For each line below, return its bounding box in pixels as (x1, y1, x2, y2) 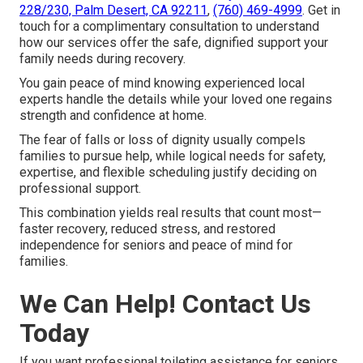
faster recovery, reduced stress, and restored (19, 221, 275, 237)
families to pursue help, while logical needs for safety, (19, 148, 326, 164)
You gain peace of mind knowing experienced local (19, 75, 305, 92)
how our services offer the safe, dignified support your (19, 35, 328, 51)
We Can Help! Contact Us (19, 288, 311, 320)
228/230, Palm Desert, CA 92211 (19, 2, 207, 19)
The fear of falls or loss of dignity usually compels (19, 132, 305, 148)
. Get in (302, 2, 340, 19)
